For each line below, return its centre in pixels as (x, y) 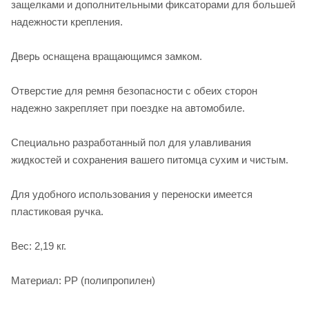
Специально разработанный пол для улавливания (131, 142)
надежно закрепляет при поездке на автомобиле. (128, 108)
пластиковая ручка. (57, 211)
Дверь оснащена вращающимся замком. (107, 56)
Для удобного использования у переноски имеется (132, 194)
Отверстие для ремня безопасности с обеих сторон (134, 90)
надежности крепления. (67, 21)
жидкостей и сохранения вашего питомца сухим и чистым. (150, 159)
